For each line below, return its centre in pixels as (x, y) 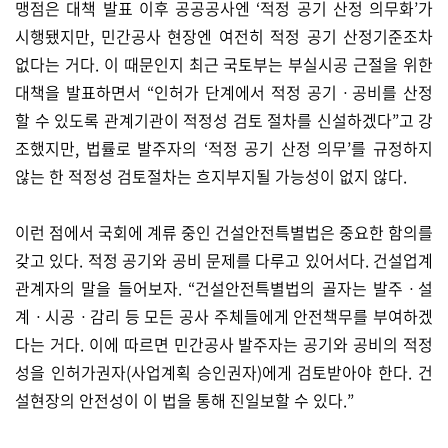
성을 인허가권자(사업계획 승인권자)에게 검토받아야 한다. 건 (224, 372)
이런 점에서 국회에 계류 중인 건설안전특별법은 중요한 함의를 (224, 232)
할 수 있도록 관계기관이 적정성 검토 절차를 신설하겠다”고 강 (224, 120)
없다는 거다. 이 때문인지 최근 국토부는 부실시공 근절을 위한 (224, 64)
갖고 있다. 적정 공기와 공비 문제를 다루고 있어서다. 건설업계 (224, 260)
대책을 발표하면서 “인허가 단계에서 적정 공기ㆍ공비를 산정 (224, 92)
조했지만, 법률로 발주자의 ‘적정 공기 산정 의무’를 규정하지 (224, 148)
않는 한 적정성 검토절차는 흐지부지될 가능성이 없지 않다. (213, 176)
